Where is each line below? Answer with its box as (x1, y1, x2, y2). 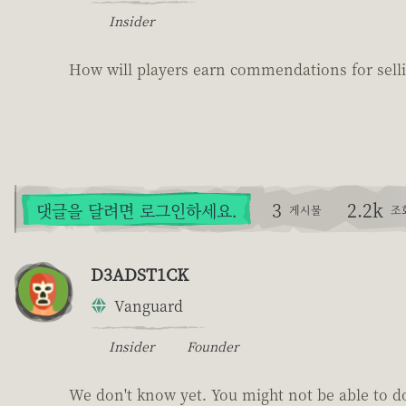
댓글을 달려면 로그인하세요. (36, 198, 237, 222)
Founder (187, 336, 238, 355)
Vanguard (114, 295, 183, 316)
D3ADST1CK (91, 261, 188, 285)
